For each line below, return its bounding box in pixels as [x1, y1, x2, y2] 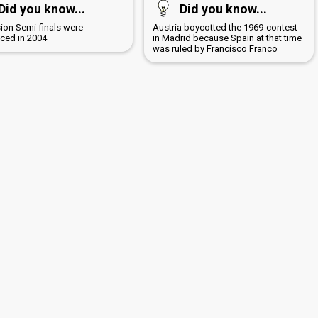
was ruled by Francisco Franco [152, 43, 278, 55]
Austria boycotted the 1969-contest [152, 22, 297, 33]
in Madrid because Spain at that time [152, 33, 302, 44]
